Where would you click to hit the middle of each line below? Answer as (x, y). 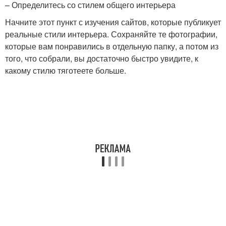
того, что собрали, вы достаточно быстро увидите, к (102, 58)
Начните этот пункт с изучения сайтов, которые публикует (113, 22)
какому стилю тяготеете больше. (66, 70)
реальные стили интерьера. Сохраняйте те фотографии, (111, 34)
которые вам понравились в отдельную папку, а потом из (112, 46)
